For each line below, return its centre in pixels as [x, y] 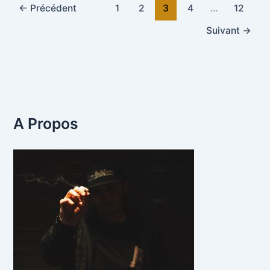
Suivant [224, 30]
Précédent [52, 8]
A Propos [46, 123]
